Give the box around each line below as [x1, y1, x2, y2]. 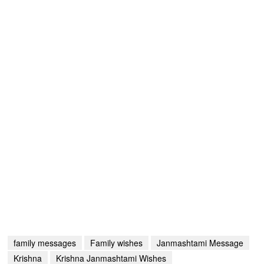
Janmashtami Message [157, 237, 244, 249]
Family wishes [90, 237, 143, 249]
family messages [14, 237, 77, 249]
